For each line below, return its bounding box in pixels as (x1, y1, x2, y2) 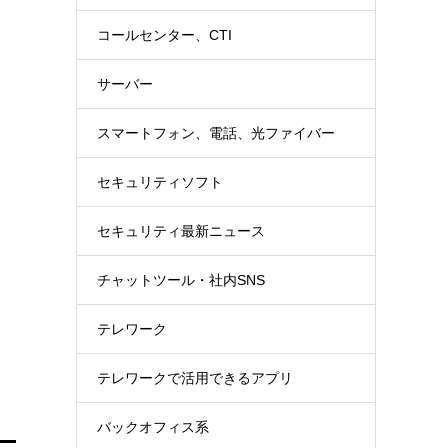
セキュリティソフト (97, 174, 223, 190)
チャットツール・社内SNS (97, 272, 265, 288)
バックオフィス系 (97, 419, 209, 435)
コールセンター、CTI (97, 27, 232, 43)
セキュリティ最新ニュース (97, 223, 265, 239)
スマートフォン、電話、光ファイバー (97, 125, 335, 141)
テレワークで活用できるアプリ (97, 370, 293, 386)
